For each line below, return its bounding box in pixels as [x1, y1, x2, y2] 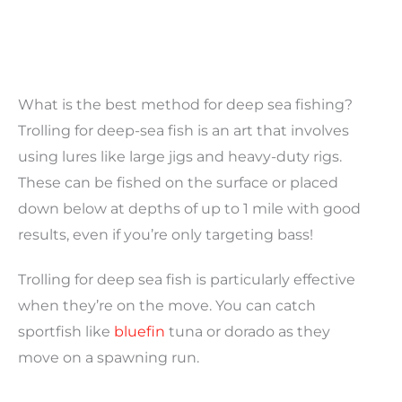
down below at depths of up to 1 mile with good [18, 199, 361, 217]
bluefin [114, 322, 165, 340]
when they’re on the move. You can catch [18, 296, 316, 314]
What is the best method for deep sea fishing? [18, 95, 353, 113]
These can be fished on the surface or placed [18, 173, 338, 191]
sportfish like [18, 322, 114, 340]
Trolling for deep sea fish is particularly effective [18, 270, 355, 288]
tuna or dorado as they [165, 322, 330, 340]
